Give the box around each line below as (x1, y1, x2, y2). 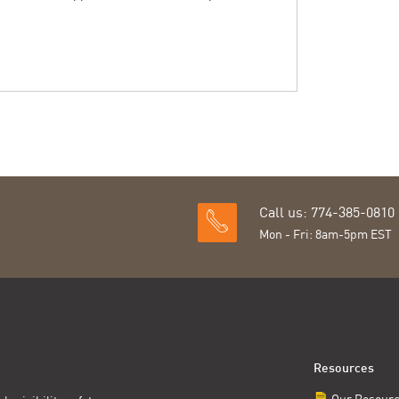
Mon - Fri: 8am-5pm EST (259, 226, 392, 242)
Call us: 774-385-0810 (259, 203, 395, 222)
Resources (313, 363, 375, 376)
